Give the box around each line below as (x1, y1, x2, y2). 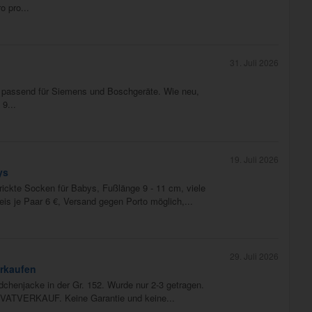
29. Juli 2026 (229, 250, 279, 263)
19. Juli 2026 (229, 153, 279, 166)
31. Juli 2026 (229, 56, 279, 69)
